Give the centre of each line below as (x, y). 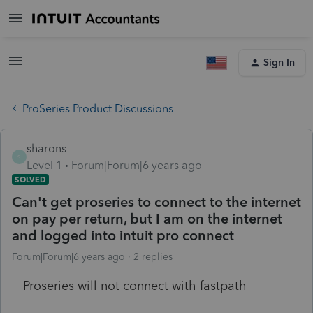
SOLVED (30, 179)
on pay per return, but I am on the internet (147, 218)
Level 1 (44, 165)
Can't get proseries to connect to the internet (156, 202)
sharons (46, 148)
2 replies (153, 256)
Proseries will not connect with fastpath (135, 285)
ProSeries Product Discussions (98, 108)
